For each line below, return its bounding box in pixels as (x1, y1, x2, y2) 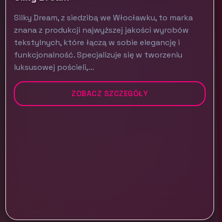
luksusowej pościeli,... (13, 62, 94, 72)
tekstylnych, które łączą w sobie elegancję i (13, 37, 180, 48)
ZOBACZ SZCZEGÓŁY (71, 89, 148, 98)
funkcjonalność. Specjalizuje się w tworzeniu (13, 50, 182, 60)
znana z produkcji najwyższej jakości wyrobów (13, 25, 189, 35)
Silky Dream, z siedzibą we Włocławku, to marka (13, 12, 193, 23)
